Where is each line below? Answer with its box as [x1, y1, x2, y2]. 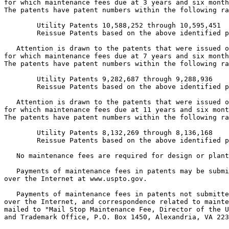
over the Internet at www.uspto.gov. [4, 175, 147, 183]
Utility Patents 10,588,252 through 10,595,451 [4, 21, 221, 30]
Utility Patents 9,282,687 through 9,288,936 [4, 75, 213, 83]
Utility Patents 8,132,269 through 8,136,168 [4, 129, 213, 137]
